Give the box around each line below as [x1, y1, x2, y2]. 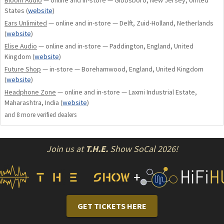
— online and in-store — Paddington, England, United [37, 41, 193, 50]
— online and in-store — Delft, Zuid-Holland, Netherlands [47, 18, 213, 27]
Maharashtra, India [4, 97, 59, 107]
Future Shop [4, 64, 41, 73]
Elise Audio [4, 41, 37, 50]
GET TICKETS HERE [77, 200, 146, 211]
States [4, 5, 24, 15]
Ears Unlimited [4, 18, 47, 27]
